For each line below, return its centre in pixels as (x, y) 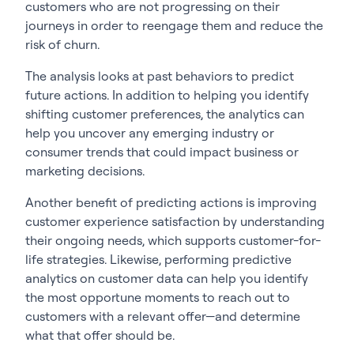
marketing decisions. (85, 170)
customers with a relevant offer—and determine (163, 316)
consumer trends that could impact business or (162, 151)
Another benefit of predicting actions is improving (171, 202)
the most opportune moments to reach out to (158, 297)
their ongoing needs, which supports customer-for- (173, 240)
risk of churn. (62, 44)
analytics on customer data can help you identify (167, 278)
